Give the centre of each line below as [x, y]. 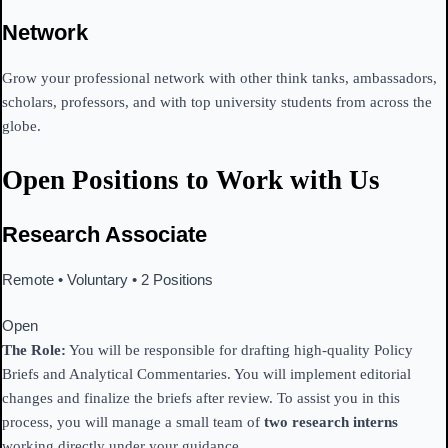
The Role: [34, 350]
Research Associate [104, 235]
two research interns [331, 422]
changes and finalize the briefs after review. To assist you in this [201, 398]
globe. [21, 125]
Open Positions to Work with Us [191, 180]
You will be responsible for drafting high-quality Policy [239, 350]
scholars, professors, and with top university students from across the [217, 101]
